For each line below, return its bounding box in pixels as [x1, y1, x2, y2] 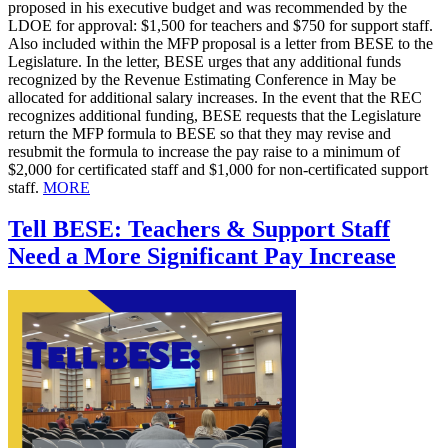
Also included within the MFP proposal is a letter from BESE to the [8, 34, 433, 52]
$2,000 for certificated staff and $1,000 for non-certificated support [8, 160, 428, 178]
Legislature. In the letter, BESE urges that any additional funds [8, 52, 401, 70]
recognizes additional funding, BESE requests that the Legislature [8, 106, 421, 124]
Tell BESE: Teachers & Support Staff [8, 216, 390, 243]
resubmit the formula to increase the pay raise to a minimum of [8, 142, 400, 160]
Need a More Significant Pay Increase [8, 243, 396, 270]
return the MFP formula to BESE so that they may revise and [8, 124, 391, 142]
